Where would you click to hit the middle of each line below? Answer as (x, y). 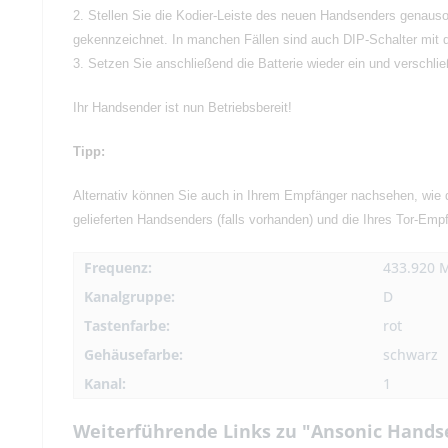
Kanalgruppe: (129, 297)
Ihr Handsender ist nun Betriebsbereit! (182, 108)
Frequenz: (118, 268)
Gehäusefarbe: (133, 355)
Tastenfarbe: (127, 326)
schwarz (410, 355)
